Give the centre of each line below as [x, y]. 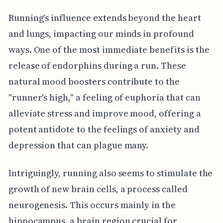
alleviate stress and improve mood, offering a [105, 113]
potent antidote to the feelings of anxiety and [104, 129]
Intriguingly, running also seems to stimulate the [111, 173]
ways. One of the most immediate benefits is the [109, 49]
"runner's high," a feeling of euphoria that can [104, 97]
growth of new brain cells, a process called [98, 189]
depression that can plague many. [78, 145]
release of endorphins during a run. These [97, 65]
